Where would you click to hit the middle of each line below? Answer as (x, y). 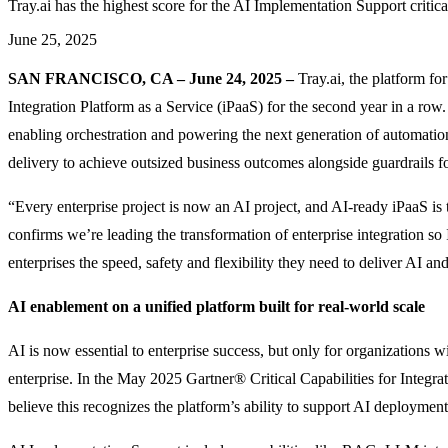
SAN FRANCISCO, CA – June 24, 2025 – (151, 78)
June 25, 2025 (52, 39)
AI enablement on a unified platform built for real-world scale (216, 306)
